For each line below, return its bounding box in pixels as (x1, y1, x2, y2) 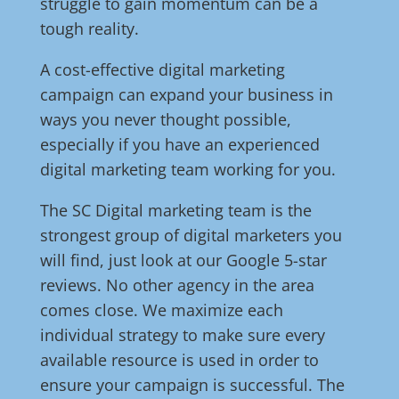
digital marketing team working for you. (39, 159, 336, 181)
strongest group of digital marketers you (39, 224, 342, 247)
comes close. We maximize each (39, 299, 283, 322)
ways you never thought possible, (39, 109, 291, 131)
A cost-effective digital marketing (39, 59, 285, 81)
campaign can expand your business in (39, 84, 333, 106)
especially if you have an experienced (39, 134, 320, 156)
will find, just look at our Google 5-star (39, 249, 327, 272)
